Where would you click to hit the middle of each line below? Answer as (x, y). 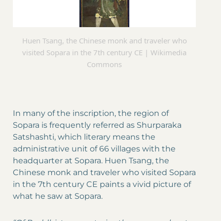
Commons (105, 64)
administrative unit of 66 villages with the (94, 149)
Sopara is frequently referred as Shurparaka (97, 125)
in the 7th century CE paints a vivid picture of (102, 184)
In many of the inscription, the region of (91, 113)
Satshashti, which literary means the (84, 137)
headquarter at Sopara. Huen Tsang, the (91, 161)
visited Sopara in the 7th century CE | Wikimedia (105, 53)
